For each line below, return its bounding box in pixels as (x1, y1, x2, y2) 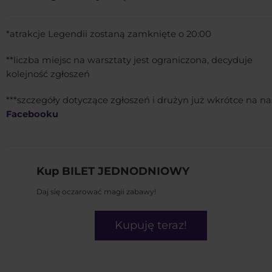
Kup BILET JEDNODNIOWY (36, 165, 192, 178)
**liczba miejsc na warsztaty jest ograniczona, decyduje (6, 55, 253, 66)
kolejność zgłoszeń (6, 69, 90, 80)
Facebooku (6, 109, 58, 120)
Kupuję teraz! (115, 219, 187, 233)
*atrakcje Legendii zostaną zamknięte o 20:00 (6, 29, 211, 40)
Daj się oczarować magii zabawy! (36, 187, 156, 197)
